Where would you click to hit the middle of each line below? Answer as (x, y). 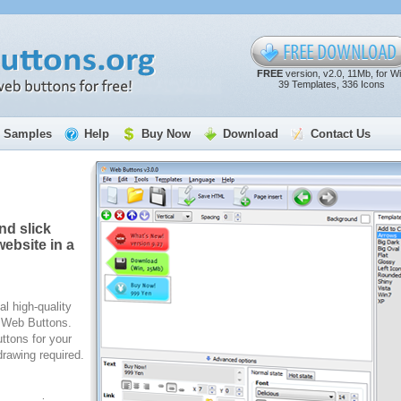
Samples (27, 134)
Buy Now (166, 134)
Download (250, 134)
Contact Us (340, 134)
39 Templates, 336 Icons (331, 84)
